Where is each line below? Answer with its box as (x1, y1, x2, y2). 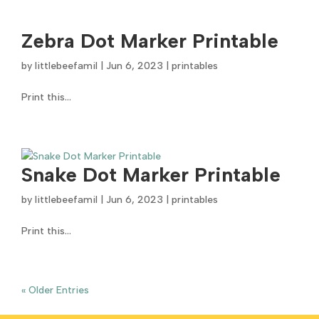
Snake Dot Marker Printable (21, 162, 281, 187)
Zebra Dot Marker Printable (21, 28, 279, 53)
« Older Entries (21, 283, 90, 296)
